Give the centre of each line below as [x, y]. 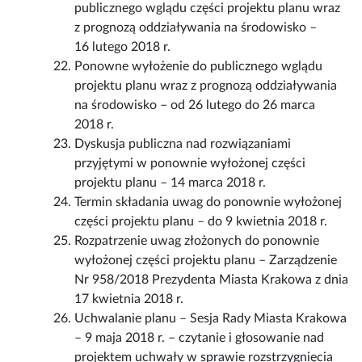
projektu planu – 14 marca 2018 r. [170, 183]
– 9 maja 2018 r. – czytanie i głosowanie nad [200, 338]
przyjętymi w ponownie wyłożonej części [190, 164]
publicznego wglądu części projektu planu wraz [208, 8]
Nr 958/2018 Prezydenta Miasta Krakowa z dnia [212, 280]
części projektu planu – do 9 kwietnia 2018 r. [201, 222]
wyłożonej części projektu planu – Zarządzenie [206, 261]
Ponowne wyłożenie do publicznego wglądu [199, 67]
